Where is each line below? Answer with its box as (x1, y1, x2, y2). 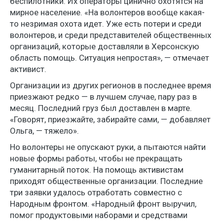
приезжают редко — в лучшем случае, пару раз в (10, 91, 197, 102)
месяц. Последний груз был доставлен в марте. (10, 103, 192, 113)
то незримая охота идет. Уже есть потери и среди (10, 18, 201, 29)
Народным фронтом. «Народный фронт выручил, (10, 198, 196, 209)
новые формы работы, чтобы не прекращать (10, 153, 183, 163)
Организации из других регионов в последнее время (10, 80, 211, 90)
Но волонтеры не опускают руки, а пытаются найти (10, 142, 206, 152)
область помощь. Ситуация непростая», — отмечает (10, 52, 209, 63)
